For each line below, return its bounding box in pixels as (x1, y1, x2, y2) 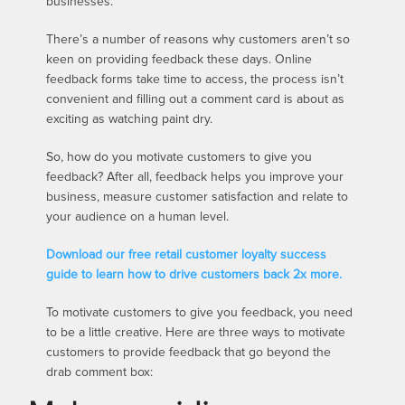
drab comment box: (46, 365, 154, 379)
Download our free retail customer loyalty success (46, 248, 327, 261)
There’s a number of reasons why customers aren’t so (46, 33, 351, 46)
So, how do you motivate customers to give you (46, 150, 313, 164)
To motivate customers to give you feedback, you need (46, 306, 353, 319)
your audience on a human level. (46, 210, 230, 223)
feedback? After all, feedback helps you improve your (46, 170, 344, 184)
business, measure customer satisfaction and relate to (46, 190, 349, 203)
